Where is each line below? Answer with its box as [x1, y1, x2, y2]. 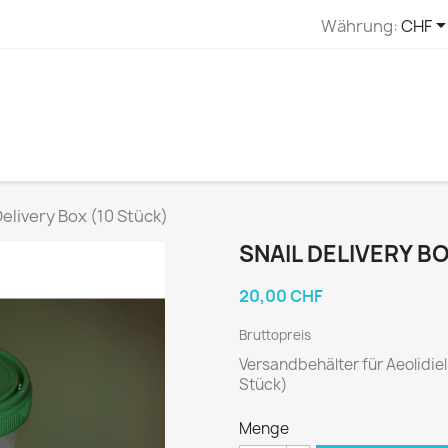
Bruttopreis [239, 325, 311, 344]
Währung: [320, 14, 398, 37]
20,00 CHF [239, 284, 323, 307]
